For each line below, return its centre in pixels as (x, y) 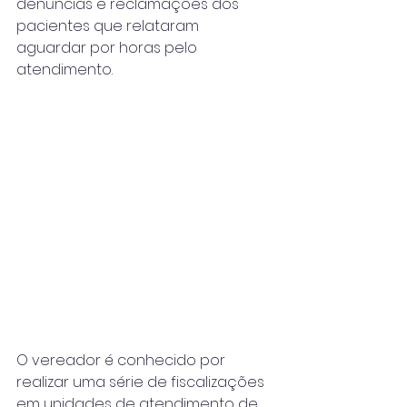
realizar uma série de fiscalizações (142, 382)
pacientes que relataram (109, 26)
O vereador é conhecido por (123, 361)
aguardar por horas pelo (109, 48)
